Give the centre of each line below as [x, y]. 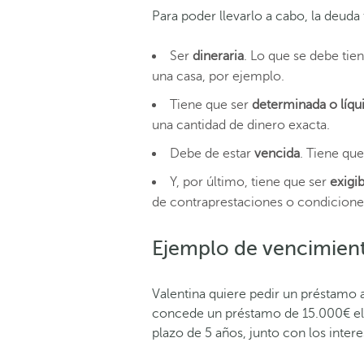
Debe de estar [212, 153]
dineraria [218, 56]
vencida [277, 153]
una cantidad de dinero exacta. [241, 125]
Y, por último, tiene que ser [250, 182]
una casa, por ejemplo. [218, 76]
